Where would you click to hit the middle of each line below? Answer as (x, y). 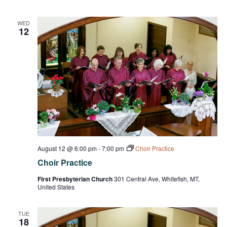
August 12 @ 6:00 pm (67, 148)
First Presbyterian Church (75, 179)
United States (56, 187)
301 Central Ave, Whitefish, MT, (157, 179)
